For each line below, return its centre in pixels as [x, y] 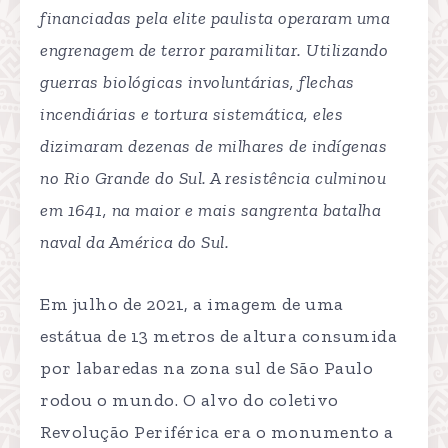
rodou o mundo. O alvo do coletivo [189, 399]
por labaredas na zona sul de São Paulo [206, 367]
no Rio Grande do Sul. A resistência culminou [213, 177]
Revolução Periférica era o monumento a [216, 431]
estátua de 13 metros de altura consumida [218, 335]
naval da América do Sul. [134, 241]
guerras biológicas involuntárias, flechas [197, 81]
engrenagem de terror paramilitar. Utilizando [214, 49]
